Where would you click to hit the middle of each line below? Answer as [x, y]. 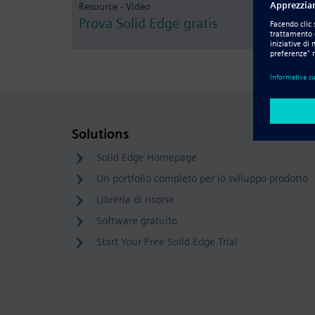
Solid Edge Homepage [147, 157]
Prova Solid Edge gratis [148, 23]
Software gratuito [137, 221]
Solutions [101, 134]
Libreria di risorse [135, 200]
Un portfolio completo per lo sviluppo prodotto [202, 179]
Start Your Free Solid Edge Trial [167, 242]
